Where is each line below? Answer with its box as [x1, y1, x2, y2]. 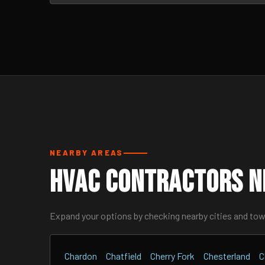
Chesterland [203, 250, 250, 261]
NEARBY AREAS [50, 148, 124, 157]
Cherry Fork [150, 250, 195, 261]
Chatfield [106, 250, 141, 261]
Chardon [64, 250, 97, 261]
